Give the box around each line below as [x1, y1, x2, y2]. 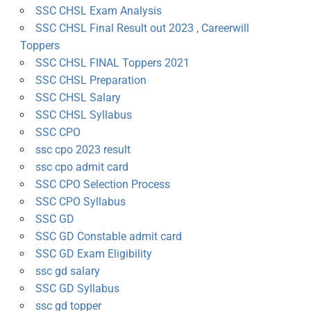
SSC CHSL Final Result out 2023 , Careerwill [35, 22, 249, 35]
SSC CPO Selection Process [35, 178, 170, 192]
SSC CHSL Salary [35, 91, 121, 105]
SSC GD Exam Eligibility [35, 247, 152, 261]
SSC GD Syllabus [35, 282, 119, 296]
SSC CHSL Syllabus [35, 108, 132, 122]
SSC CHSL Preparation [35, 74, 146, 87]
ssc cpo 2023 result [35, 143, 131, 157]
